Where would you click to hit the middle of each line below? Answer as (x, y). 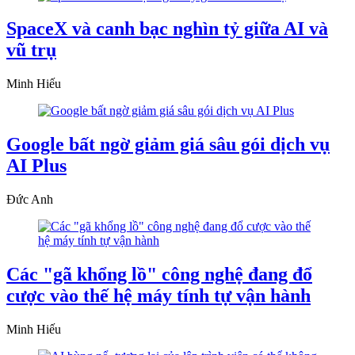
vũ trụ (31, 50)
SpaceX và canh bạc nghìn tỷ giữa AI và (167, 29)
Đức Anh (30, 200)
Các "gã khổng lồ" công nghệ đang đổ (159, 275)
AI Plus (36, 166)
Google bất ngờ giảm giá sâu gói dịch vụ (168, 145)
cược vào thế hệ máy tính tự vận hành (158, 296)
